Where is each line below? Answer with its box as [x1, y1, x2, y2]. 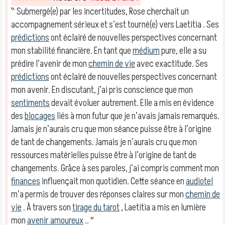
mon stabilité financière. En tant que [11, 44, 133, 57]
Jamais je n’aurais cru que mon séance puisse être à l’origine [11, 123, 211, 136]
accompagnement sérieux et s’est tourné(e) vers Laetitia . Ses [11, 18, 219, 31]
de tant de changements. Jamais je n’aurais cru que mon [11, 136, 197, 149]
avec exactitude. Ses [135, 57, 208, 70]
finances [11, 175, 40, 188]
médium [133, 44, 160, 57]
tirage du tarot [72, 201, 120, 214]
